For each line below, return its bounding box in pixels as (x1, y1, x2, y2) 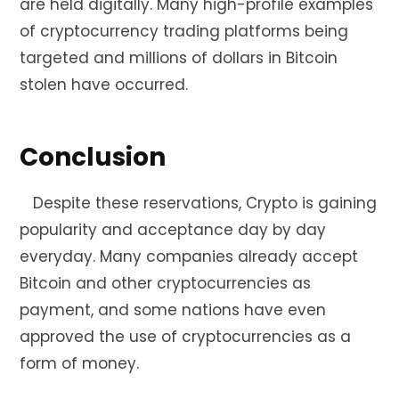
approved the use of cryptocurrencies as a (20, 325, 351, 347)
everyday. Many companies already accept (20, 245, 358, 267)
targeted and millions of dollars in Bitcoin (20, 46, 338, 69)
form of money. (20, 352, 139, 374)
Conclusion (20, 140, 166, 175)
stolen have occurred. (20, 73, 188, 95)
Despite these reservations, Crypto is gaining (20, 191, 377, 214)
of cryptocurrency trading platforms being (20, 20, 348, 42)
